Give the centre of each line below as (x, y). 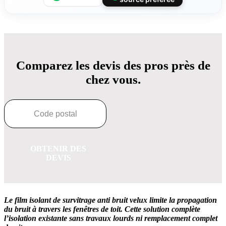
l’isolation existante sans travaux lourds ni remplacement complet (111, 218)
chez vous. (113, 80)
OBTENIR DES (58, 149)
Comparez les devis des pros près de (113, 66)
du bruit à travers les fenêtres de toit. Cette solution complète (102, 209)
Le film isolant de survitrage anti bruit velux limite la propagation (110, 200)
